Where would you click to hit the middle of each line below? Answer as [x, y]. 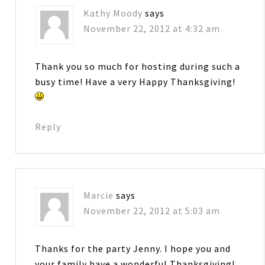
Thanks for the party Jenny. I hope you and [133, 249]
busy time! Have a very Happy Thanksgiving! [135, 82]
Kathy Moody [113, 13]
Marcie [99, 195]
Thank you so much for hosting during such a [138, 67]
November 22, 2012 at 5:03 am [152, 211]
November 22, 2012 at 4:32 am [152, 29]
